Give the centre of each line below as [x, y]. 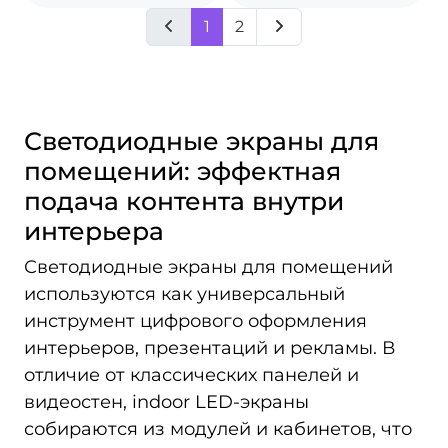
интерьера [94, 231]
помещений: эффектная [182, 171]
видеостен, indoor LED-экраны [166, 402]
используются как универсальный [184, 294]
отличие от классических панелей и [191, 375]
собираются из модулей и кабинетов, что [218, 429]
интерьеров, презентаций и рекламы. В [209, 348]
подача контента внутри [184, 201]
